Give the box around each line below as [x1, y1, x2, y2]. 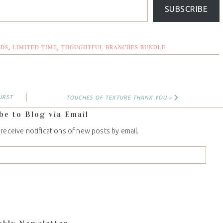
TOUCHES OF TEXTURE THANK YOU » [66, 95, 172, 101]
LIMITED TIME [12, 43, 57, 51]
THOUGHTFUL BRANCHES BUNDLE [61, 43, 166, 51]
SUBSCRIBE [164, 4, 208, 14]
